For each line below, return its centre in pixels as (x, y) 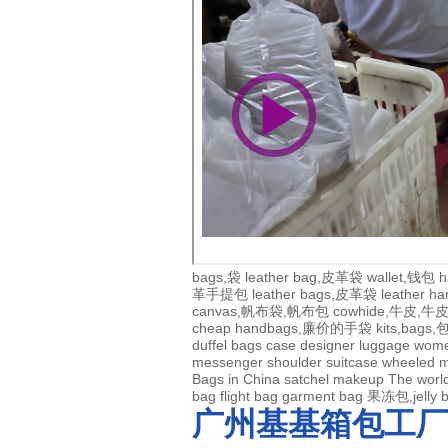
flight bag (249, 396)
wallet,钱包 (401, 277)
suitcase (352, 362)
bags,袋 (216, 277)
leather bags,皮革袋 (314, 294)
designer (327, 345)
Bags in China (236, 379)
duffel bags (227, 345)
